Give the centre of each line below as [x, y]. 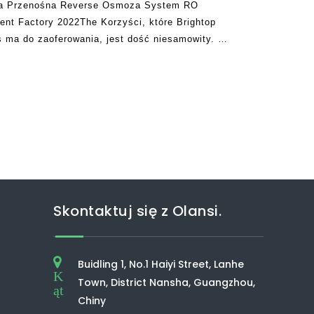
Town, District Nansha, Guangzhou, [166, 282]
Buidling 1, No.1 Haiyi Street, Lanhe [161, 264]
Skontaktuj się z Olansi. [137, 211]
